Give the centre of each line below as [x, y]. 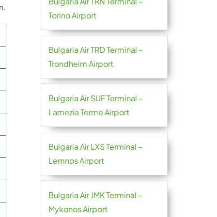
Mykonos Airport [78, 209]
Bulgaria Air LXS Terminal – [95, 147]
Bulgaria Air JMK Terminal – [95, 195]
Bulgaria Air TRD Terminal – [95, 50]
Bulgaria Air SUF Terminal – [95, 98]
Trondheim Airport [81, 64]
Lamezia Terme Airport [89, 112]
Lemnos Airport [76, 161]
